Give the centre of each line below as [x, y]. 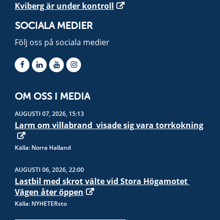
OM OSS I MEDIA [52, 97]
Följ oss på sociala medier [62, 42]
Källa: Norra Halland [43, 148]
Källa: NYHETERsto [41, 204]
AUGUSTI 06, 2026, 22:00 [49, 170]
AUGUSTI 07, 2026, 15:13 [49, 114]
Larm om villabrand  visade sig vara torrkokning [109, 125]
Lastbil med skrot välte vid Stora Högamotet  [102, 181]
